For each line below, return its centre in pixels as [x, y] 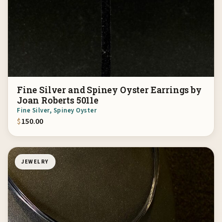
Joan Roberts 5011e [58, 100]
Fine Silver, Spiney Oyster [57, 110]
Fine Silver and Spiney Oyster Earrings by [109, 90]
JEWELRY [35, 162]
